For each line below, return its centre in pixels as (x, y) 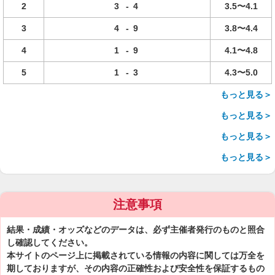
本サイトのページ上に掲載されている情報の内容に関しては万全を (136, 255)
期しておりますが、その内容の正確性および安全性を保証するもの (136, 268)
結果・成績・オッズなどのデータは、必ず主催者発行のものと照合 (136, 230)
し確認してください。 (50, 242)
